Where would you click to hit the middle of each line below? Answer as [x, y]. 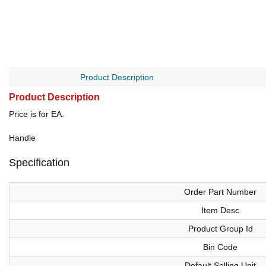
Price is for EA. [37, 114]
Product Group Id [220, 229]
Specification [39, 163]
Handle [22, 138]
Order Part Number [220, 192]
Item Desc [220, 210]
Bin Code [220, 247]
